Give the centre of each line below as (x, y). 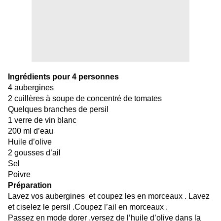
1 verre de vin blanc (42, 120)
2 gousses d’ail (34, 153)
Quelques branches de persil (58, 110)
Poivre (19, 175)
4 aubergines (31, 88)
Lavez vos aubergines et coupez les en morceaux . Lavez (109, 196)
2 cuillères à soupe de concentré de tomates (85, 99)
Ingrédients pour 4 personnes (63, 77)
